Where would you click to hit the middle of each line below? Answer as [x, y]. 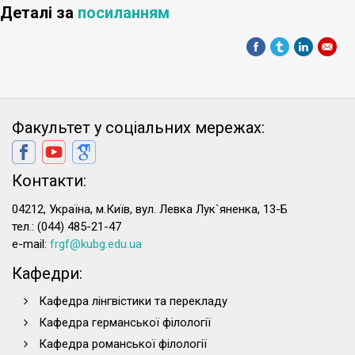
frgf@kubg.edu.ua [96, 244]
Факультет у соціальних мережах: [138, 128]
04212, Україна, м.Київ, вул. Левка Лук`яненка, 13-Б [150, 210]
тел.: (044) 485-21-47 [67, 227]
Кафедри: [47, 274]
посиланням [124, 13]
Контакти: [49, 181]
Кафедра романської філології [123, 344]
